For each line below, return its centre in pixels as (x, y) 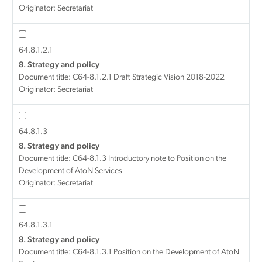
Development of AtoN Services (70, 171)
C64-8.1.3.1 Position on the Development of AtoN (156, 252)
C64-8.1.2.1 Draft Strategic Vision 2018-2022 (149, 77)
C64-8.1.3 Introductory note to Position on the (149, 159)
